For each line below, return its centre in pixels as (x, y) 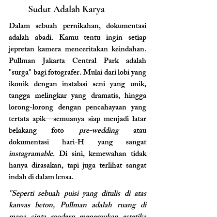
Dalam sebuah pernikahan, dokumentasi (77, 27)
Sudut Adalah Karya (66, 9)
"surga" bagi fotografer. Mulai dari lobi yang (77, 73)
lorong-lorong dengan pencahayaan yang (77, 108)
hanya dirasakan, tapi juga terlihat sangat (77, 166)
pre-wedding (99, 131)
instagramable (31, 155)
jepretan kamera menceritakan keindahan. (77, 50)
